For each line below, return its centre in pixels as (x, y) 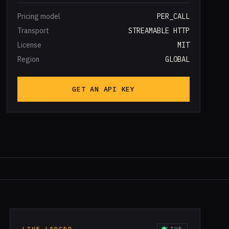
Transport (33, 31)
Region (29, 59)
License (30, 45)
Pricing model (39, 16)
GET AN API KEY (104, 89)
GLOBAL (177, 59)
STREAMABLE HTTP (159, 31)
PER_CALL (173, 16)
